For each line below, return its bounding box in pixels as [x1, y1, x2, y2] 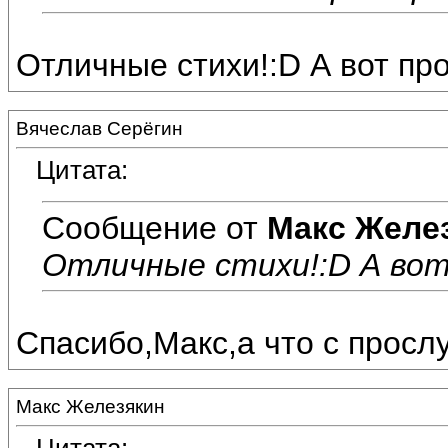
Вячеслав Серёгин [16, 118, 183, 139]
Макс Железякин [16, 396, 165, 417]
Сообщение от [42, 209, 267, 246]
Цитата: [36, 155, 128, 186]
